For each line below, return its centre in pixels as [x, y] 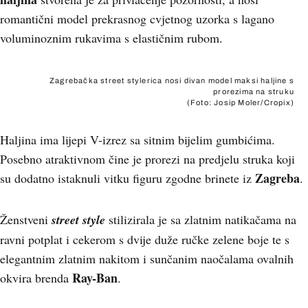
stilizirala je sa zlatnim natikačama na [201, 219]
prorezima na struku [254, 91]
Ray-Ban [95, 278]
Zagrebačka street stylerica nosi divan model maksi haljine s [172, 80]
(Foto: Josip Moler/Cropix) [240, 102]
